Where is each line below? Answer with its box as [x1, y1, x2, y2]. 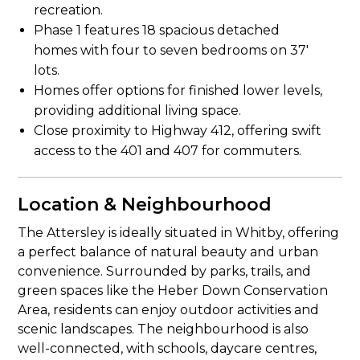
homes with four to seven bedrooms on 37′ [34, 43, 309, 58]
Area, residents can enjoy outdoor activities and [18, 302, 320, 317]
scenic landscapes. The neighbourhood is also [18, 321, 309, 337]
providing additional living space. [34, 103, 242, 118]
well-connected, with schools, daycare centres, [18, 341, 317, 356]
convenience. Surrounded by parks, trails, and [18, 264, 312, 279]
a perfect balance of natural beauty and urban [18, 244, 319, 260]
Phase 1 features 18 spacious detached [34, 22, 280, 38]
